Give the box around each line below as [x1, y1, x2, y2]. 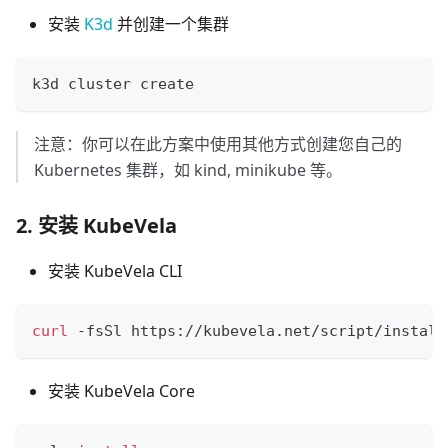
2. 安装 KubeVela [16, 212, 177, 240]
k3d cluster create [32, 75, 194, 94]
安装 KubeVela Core [48, 380, 195, 403]
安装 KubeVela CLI [48, 260, 182, 283]
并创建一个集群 [113, 13, 229, 36]
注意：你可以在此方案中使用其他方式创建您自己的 [34, 133, 402, 156]
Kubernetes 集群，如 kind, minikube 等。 [34, 159, 342, 182]
